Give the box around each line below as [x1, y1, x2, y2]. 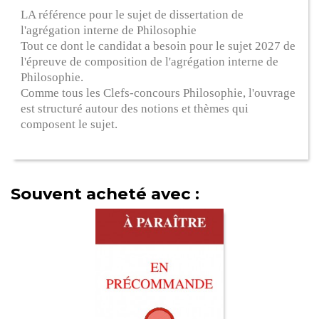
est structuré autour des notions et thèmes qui [21, 101, 249, 115]
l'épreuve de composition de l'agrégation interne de [21, 54, 279, 68]
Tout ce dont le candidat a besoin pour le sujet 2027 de [21, 38, 296, 53]
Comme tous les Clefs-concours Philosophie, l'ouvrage [21, 85, 296, 100]
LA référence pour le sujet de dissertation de [21, 7, 244, 21]
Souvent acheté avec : [11, 183, 199, 204]
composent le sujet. [21, 117, 118, 131]
